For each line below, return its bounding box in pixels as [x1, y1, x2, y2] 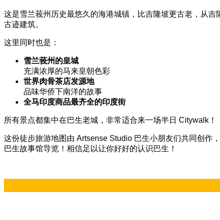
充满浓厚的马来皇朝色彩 [24, 66, 110, 75]
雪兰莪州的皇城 [24, 56, 79, 65]
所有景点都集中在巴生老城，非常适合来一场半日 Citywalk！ [4, 115, 217, 124]
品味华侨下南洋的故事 [24, 87, 102, 96]
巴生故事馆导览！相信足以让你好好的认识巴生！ [4, 144, 177, 153]
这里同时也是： [4, 38, 59, 47]
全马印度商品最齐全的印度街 [24, 97, 126, 106]
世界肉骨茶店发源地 [24, 77, 94, 85]
